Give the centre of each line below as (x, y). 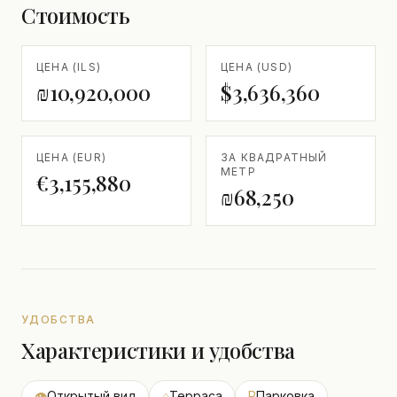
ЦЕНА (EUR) (71, 157)
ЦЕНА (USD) (257, 67)
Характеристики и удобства (158, 350)
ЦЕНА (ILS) (69, 67)
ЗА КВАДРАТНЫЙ (274, 157)
